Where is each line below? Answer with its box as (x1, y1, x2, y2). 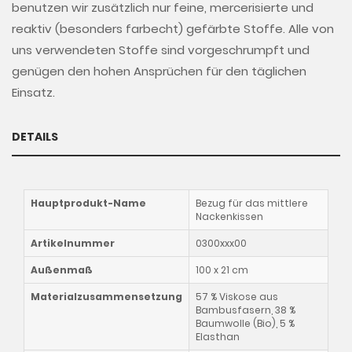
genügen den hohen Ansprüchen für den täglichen (12, 62, 306, 79)
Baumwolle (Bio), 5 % (196, 316, 295, 330)
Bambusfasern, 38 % (196, 302, 295, 317)
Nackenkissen (196, 209, 263, 223)
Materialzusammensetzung (31, 289, 182, 303)
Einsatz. (12, 83, 55, 101)
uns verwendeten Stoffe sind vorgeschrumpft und (12, 41, 310, 58)
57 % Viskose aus (196, 289, 278, 303)
